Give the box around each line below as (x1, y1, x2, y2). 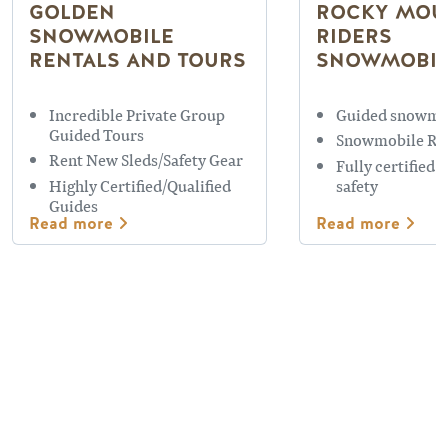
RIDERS (316, 22, 392, 50)
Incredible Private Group (49, 102, 225, 126)
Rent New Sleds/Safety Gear (49, 148, 243, 172)
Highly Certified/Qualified (49, 173, 231, 197)
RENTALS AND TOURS (29, 46, 246, 74)
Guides (49, 193, 98, 217)
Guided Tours (49, 122, 144, 146)
